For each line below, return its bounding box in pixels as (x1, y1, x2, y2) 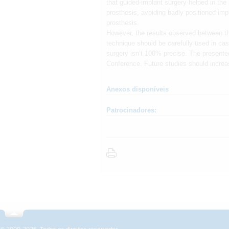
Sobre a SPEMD (101, 208, 144, 217)
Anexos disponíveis (106, 85, 169, 94)
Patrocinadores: (106, 106, 156, 114)
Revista (161, 208, 183, 217)
